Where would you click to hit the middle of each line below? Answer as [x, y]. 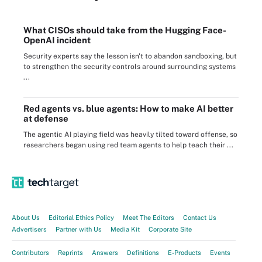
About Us [26, 218]
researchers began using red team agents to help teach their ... [128, 145]
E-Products [185, 253]
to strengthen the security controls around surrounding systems [130, 67]
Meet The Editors [149, 218]
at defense [46, 118]
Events [220, 253]
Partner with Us [79, 229]
